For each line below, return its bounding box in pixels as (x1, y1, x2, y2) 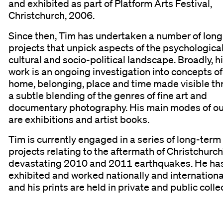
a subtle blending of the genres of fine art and (8, 89, 208, 102)
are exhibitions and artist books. (8, 113, 150, 125)
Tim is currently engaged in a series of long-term (8, 133, 222, 145)
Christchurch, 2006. (8, 9, 95, 22)
